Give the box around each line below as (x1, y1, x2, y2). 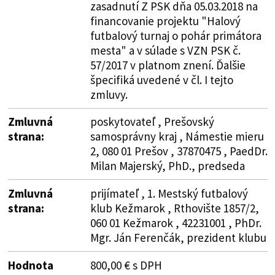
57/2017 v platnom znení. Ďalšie (90, 57, 246, 72)
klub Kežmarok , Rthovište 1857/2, (90, 200, 259, 215)
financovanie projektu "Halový (90, 13, 241, 28)
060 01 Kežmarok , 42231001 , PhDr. (90, 215, 261, 230)
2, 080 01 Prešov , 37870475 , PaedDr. (90, 143, 268, 158)
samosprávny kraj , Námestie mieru (90, 128, 264, 144)
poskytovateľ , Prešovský (90, 114, 214, 129)
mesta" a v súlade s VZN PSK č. (90, 42, 241, 58)
